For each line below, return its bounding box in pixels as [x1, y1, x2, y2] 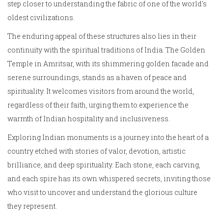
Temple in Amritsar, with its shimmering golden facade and [7, 59, 209, 69]
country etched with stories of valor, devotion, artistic [7, 146, 186, 156]
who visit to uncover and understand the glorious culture [7, 188, 197, 197]
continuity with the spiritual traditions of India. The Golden [7, 45, 205, 55]
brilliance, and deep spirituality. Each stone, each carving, [7, 160, 200, 170]
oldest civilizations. [7, 13, 75, 23]
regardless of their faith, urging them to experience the [7, 100, 189, 110]
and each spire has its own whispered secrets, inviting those [7, 174, 211, 184]
